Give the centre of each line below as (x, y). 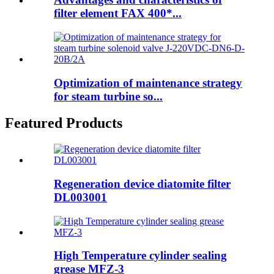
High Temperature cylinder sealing (140, 256)
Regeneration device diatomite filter (142, 184)
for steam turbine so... (108, 96)
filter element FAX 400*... (118, 13)
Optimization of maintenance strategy (148, 83)
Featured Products (64, 123)
